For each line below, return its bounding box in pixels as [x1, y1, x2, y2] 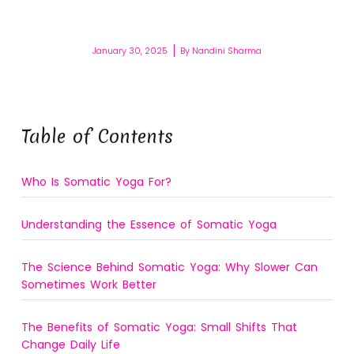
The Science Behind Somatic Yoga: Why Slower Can [21, 258, 318, 275]
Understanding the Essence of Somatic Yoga [21, 216, 277, 232]
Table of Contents [21, 123, 173, 149]
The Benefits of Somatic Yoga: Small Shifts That [21, 318, 297, 335]
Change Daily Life [21, 336, 120, 352]
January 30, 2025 [92, 44, 168, 58]
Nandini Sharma [190, 44, 262, 58]
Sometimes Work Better [21, 276, 156, 292]
